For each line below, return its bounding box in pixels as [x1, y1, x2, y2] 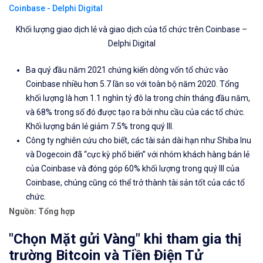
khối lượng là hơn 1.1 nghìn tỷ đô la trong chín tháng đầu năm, [26, 93, 250, 103]
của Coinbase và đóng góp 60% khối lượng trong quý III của [26, 163, 240, 173]
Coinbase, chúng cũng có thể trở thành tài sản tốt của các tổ [26, 177, 245, 187]
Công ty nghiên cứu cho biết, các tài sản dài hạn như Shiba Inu [26, 135, 251, 145]
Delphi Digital [107, 38, 156, 48]
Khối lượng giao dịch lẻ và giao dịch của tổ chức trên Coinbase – [16, 24, 247, 34]
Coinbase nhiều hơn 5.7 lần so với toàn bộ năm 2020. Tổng [26, 79, 239, 89]
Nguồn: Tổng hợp [9, 206, 75, 216]
